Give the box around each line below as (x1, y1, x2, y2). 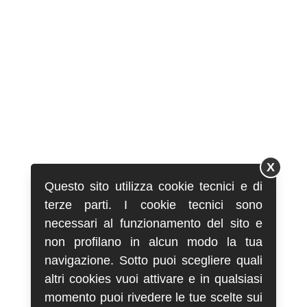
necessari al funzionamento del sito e (44, 216, 263, 230)
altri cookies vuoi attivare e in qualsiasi (44, 271, 263, 286)
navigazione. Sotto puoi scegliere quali (44, 253, 263, 267)
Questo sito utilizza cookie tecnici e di (44, 179, 263, 193)
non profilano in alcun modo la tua (44, 234, 263, 249)
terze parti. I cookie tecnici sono (44, 197, 263, 212)
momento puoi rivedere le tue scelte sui (44, 290, 263, 304)
